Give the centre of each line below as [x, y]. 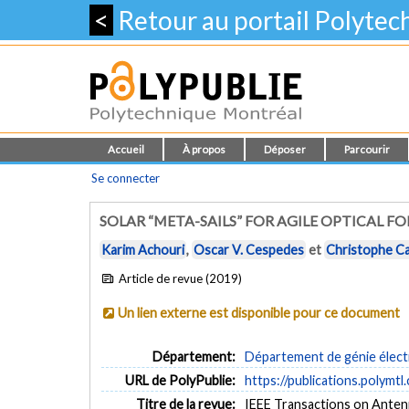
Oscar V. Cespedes [249, 250]
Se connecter [126, 178]
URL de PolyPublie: [181, 381]
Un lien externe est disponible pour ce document [259, 312]
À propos [204, 149]
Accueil [126, 149]
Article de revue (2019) [179, 278]
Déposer [285, 149]
